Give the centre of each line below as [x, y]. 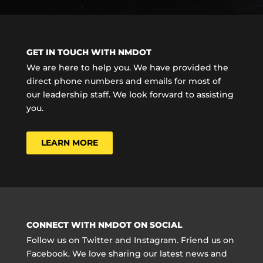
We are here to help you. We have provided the [127, 67]
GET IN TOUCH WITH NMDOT [89, 53]
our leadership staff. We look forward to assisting [130, 94]
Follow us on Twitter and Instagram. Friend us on [130, 240]
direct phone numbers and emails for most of [123, 81]
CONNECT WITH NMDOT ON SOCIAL [104, 225]
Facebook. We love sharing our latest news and [127, 253]
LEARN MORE [69, 142]
